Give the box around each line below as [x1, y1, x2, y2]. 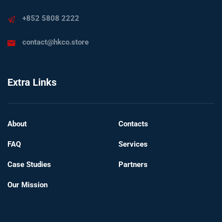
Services [118, 140, 148, 149]
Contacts [118, 119, 148, 128]
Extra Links [7, 76, 56, 88]
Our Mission [7, 180, 48, 189]
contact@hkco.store [22, 38, 89, 47]
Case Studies [7, 160, 51, 169]
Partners [118, 160, 148, 169]
